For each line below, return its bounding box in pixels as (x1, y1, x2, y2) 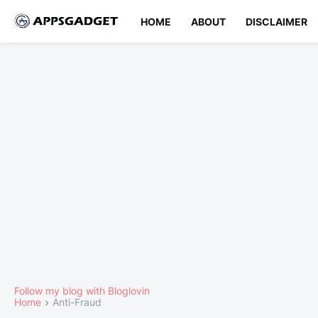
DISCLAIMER (246, 15, 307, 28)
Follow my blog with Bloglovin (14, 285, 150, 297)
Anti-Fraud (53, 296, 102, 308)
